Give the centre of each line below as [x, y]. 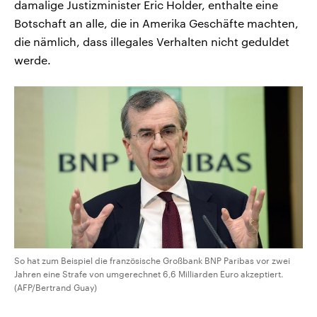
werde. [33, 59]
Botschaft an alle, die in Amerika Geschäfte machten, [156, 23]
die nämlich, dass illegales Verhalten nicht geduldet [152, 41]
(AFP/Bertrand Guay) [56, 288]
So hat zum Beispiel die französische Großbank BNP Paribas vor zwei [152, 261]
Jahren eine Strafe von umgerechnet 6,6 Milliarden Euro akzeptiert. [149, 274]
